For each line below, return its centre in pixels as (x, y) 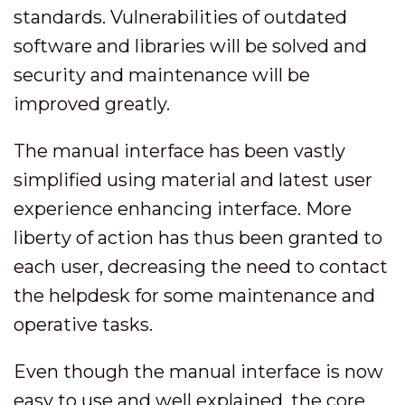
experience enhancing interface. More (183, 209)
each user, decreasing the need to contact (201, 267)
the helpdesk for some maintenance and (194, 296)
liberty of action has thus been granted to (198, 238)
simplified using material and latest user (193, 180)
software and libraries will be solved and (190, 46)
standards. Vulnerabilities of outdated (180, 17)
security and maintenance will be (162, 75)
